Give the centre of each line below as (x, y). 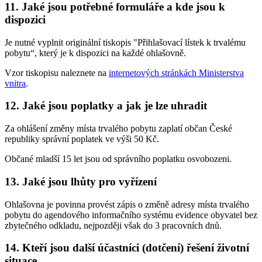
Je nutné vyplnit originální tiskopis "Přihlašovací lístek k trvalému (125, 42)
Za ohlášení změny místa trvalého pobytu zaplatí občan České (118, 129)
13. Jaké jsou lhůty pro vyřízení (81, 181)
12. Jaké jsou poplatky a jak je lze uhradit (106, 106)
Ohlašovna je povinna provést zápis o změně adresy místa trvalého (127, 204)
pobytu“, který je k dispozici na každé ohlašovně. (95, 53)
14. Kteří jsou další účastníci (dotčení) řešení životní (127, 248)
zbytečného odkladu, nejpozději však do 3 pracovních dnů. (113, 225)
